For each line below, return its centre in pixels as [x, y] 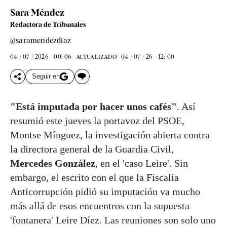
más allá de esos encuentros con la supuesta [100, 205]
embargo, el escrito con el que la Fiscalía [94, 177]
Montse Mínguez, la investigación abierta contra [110, 135]
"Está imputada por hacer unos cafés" [93, 106]
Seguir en [46, 77]
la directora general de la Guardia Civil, [92, 149]
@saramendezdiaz [41, 40]
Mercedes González [53, 163]
